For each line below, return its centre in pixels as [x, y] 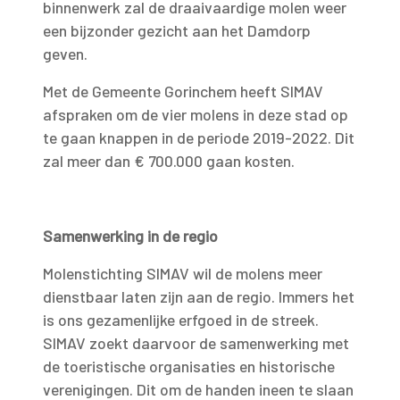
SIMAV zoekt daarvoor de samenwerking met [196, 343]
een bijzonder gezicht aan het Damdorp [177, 30]
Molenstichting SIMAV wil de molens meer [183, 273]
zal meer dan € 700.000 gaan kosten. [169, 161]
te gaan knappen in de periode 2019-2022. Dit [199, 137]
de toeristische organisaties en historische [189, 366]
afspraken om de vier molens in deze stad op [196, 114]
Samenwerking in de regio [130, 236]
